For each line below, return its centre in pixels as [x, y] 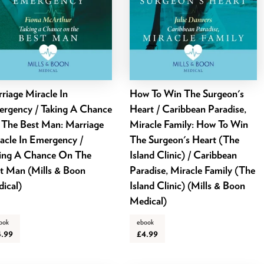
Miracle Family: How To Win [189, 124]
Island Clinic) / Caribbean [184, 154]
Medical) [148, 200]
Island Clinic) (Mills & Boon [188, 185]
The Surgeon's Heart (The [185, 139]
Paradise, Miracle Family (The [193, 170]
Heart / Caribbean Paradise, [188, 108]
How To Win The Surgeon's [187, 93]
